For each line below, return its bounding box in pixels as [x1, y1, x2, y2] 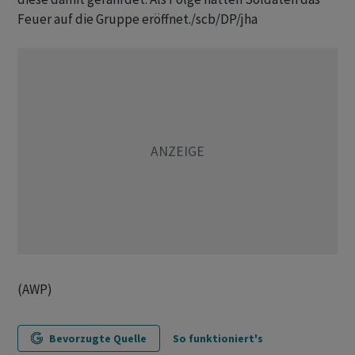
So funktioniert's [173, 331, 263, 345]
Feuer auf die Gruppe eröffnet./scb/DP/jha [17, 10, 258, 28]
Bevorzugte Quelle [49, 331, 147, 345]
